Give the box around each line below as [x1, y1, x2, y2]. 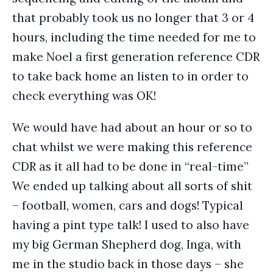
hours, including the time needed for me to [12, 30, 256, 44]
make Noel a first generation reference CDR [12, 49, 260, 64]
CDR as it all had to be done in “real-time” [12, 159, 249, 174]
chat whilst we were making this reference [12, 140, 252, 154]
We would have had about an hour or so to [12, 120, 252, 135]
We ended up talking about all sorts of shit [12, 179, 252, 193]
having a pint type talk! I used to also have [12, 218, 249, 232]
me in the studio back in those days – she [12, 257, 244, 271]
